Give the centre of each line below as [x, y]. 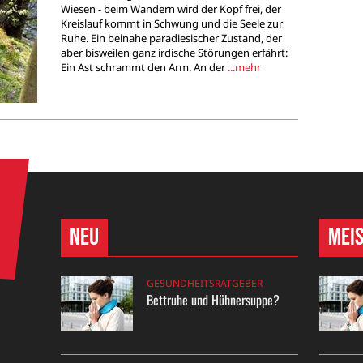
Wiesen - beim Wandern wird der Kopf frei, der [171, 9]
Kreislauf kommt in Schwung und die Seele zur [171, 24]
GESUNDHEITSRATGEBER [205, 283]
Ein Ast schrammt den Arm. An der [144, 68]
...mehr [244, 68]
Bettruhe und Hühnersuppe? [213, 300]
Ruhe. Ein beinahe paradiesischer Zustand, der [171, 38]
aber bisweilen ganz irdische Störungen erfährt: [174, 53]
